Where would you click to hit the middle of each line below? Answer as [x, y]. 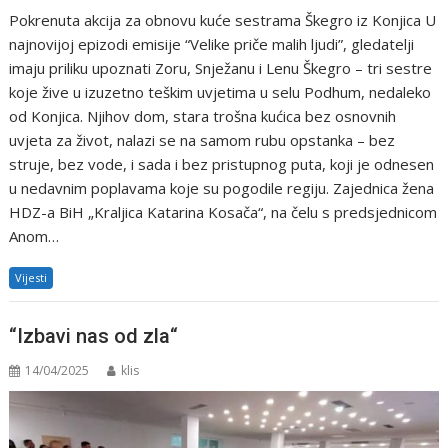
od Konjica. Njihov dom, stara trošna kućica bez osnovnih [203, 116]
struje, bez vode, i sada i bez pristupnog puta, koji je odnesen [222, 164]
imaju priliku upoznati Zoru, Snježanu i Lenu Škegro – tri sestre [221, 68]
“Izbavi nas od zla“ [94, 335]
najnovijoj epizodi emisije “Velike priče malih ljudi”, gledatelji [212, 44]
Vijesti [31, 278]
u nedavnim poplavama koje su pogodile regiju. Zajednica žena [222, 188]
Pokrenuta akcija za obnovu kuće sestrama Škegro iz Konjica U [223, 20]
